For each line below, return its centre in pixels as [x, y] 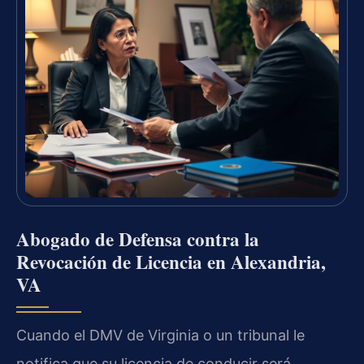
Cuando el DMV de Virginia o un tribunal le [160, 335]
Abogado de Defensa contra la [138, 238]
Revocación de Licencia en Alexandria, [171, 261]
